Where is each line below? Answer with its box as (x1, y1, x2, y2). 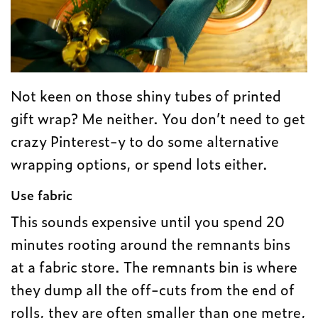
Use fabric (11, 185, 72, 205)
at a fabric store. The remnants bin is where (11, 256, 298, 278)
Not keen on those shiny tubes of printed (11, 84, 282, 106)
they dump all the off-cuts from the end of (11, 278, 295, 300)
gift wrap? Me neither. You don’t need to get (11, 107, 306, 129)
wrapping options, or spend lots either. (11, 153, 268, 175)
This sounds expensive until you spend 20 (11, 210, 285, 232)
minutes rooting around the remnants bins (11, 233, 291, 255)
